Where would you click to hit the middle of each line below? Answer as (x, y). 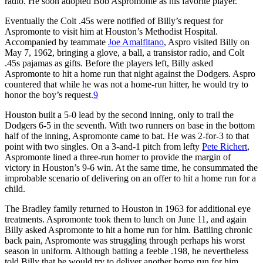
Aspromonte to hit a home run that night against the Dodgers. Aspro (130, 73)
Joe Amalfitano (136, 42)
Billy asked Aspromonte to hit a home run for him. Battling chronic (129, 230)
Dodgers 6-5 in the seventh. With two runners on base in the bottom (130, 125)
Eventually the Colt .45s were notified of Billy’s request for (114, 21)
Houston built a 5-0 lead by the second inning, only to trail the (119, 114)
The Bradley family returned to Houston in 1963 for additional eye (128, 208)
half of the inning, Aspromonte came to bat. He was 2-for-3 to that (127, 136)
